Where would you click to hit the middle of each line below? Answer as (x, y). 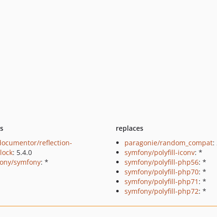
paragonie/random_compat (168, 143)
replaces (129, 128)
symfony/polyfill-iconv (159, 152)
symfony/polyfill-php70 (161, 172)
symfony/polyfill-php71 (161, 181)
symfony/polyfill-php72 (161, 191)
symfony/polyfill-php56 (161, 162)
